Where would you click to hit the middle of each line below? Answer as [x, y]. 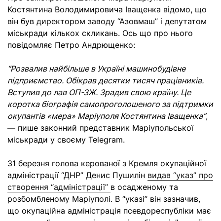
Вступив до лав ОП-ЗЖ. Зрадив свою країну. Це [99, 92]
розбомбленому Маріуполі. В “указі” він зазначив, [104, 199]
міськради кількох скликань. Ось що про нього [100, 33]
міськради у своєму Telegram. [67, 140]
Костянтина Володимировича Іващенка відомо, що [107, 9]
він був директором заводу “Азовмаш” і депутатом [107, 21]
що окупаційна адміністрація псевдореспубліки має [109, 211]
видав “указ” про [180, 175]
